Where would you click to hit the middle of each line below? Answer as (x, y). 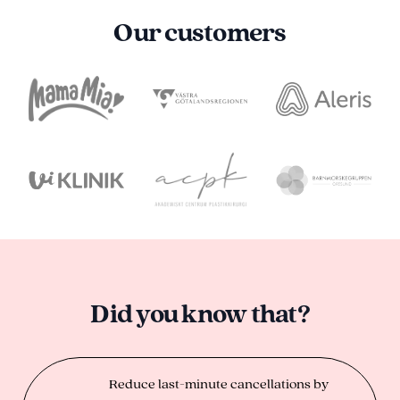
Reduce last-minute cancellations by (219, 383)
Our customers (200, 32)
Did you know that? (200, 312)
